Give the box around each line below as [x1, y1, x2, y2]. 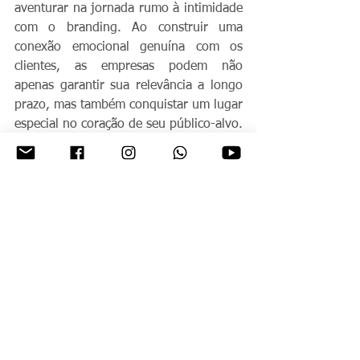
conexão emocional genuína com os [14, 40, 243, 54]
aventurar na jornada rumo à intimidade [14, 2, 243, 15]
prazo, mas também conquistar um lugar [14, 98, 243, 112]
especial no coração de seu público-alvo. [14, 117, 243, 131]
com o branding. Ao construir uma [14, 21, 243, 35]
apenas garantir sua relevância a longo [14, 79, 243, 92]
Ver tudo [215, 342, 257, 354]
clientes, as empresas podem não [14, 59, 243, 73]
